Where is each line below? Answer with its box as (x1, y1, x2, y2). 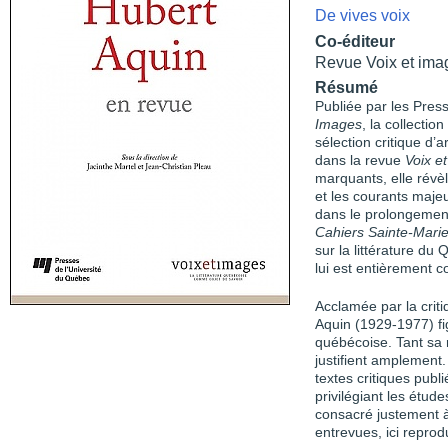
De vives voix (315, 6, 410, 24)
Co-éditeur (315, 32, 395, 50)
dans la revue (315, 153, 405, 168)
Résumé (315, 79, 378, 96)
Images (315, 117, 362, 132)
